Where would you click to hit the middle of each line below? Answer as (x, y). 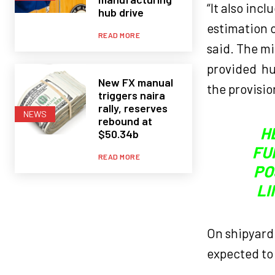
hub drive (121, 12)
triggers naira (131, 95)
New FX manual (135, 82)
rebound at (125, 121)
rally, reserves (133, 108)
